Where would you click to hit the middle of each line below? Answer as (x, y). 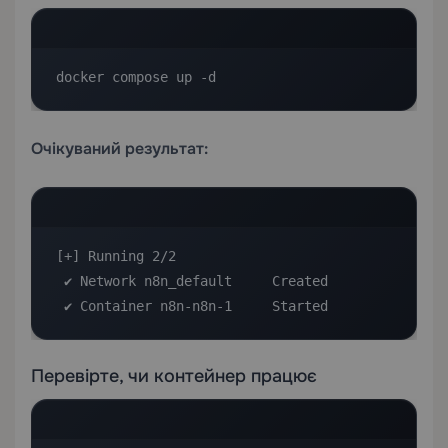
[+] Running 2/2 (116, 255)
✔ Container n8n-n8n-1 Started (196, 305)
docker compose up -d (136, 76)
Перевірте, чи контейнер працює (174, 375)
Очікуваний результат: (119, 148)
